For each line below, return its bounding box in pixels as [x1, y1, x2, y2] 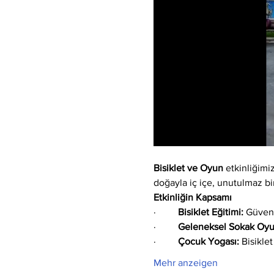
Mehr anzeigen [153, 257, 218, 268]
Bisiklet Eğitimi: [177, 207, 243, 218]
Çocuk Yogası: [177, 236, 239, 247]
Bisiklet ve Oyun [153, 163, 223, 174]
